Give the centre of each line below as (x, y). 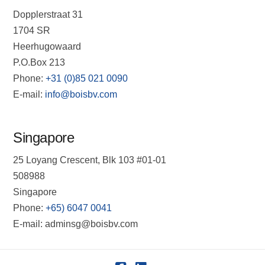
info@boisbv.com (80, 95)
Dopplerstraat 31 (48, 15)
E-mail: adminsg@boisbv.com (76, 224)
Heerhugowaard (47, 47)
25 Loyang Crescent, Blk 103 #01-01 (90, 160)
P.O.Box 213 (39, 63)
